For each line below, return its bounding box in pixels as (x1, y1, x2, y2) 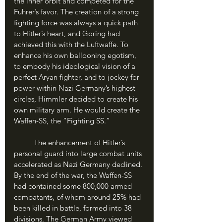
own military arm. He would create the (14, 105, 142, 114)
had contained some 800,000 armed (14, 181, 134, 191)
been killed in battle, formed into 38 (14, 203, 134, 213)
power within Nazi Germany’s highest (14, 83, 137, 93)
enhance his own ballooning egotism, (14, 51, 138, 60)
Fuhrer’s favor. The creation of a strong (14, 7, 141, 16)
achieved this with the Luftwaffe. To (14, 40, 130, 49)
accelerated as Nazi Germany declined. (14, 160, 144, 169)
